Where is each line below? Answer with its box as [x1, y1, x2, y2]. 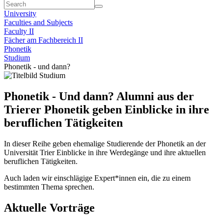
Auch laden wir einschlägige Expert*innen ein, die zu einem [4, 173, 191, 182]
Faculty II [4, 27, 34, 35]
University [4, 9, 36, 18]
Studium [4, 54, 30, 62]
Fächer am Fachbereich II [4, 36, 83, 44]
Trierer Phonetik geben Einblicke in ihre [4, 103, 209, 116]
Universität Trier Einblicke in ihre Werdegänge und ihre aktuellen [4, 148, 206, 157]
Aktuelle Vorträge [4, 201, 95, 214]
